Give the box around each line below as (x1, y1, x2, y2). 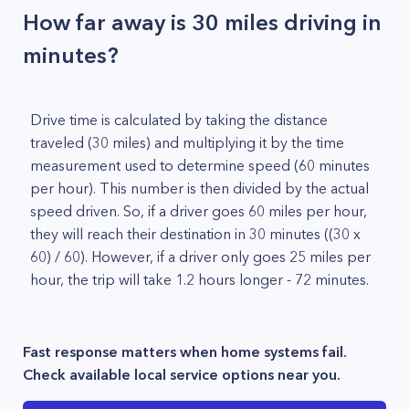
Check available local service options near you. (23, 365, 341, 383)
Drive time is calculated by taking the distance (30, 110, 328, 129)
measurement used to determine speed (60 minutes (30, 156, 370, 174)
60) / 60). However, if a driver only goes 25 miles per (30, 247, 371, 266)
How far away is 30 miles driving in (23, 9, 382, 36)
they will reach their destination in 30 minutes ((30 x (30, 225, 361, 243)
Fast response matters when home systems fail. (23, 342, 347, 361)
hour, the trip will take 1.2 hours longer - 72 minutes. (30, 270, 369, 288)
